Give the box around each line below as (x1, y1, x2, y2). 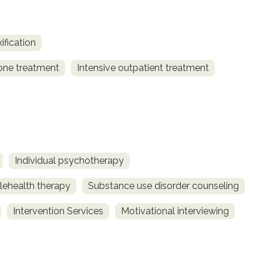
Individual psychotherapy (15, 155, 124, 167)
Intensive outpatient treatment (77, 62, 209, 74)
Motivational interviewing (121, 205, 229, 217)
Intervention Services (13, 205, 103, 217)
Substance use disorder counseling (88, 180, 239, 192)
